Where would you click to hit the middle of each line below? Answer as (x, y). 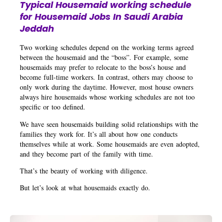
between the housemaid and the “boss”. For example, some (104, 57)
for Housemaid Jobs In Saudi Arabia (101, 17)
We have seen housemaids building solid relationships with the (109, 124)
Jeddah (37, 29)
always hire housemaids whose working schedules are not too (107, 97)
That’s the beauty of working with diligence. (85, 171)
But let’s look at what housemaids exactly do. (86, 188)
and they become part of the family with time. (88, 154)
